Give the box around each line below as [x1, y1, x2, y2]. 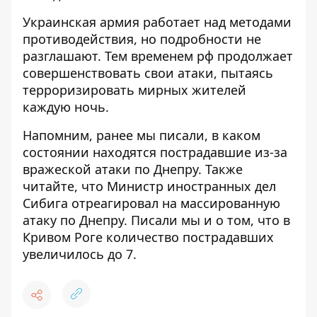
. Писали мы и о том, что [124, 212, 283, 229]
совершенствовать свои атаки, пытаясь [23, 64, 273, 81]
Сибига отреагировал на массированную [23, 195, 280, 212]
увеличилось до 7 [23, 246, 133, 263]
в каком [212, 127, 260, 144]
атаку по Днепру [23, 212, 124, 229]
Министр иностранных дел [107, 178, 276, 195]
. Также [198, 161, 243, 178]
